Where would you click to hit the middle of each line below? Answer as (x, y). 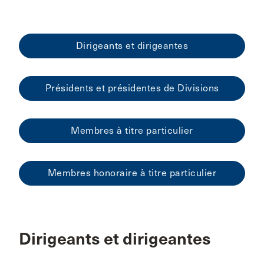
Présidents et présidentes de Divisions (132, 88)
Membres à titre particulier (132, 131)
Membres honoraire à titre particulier (132, 173)
